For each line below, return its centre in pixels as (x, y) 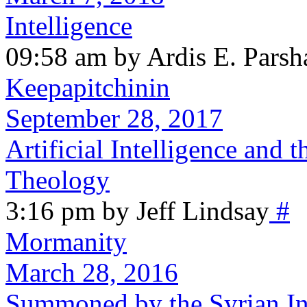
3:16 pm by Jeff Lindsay (137, 210)
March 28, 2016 (92, 272)
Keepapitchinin (88, 87)
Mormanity (66, 241)
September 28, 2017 (114, 118)
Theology (58, 180)
